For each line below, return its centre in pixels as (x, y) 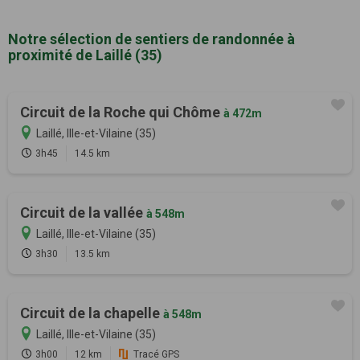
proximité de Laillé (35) (85, 55)
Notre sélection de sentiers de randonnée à (151, 39)
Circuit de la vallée (83, 212)
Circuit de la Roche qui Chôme (122, 112)
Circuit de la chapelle (92, 313)
